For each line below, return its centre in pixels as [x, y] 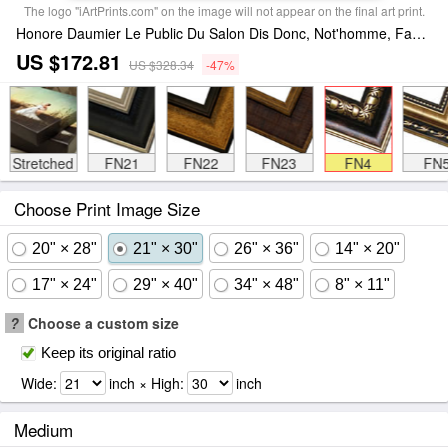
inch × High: [146, 383]
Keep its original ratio [108, 352]
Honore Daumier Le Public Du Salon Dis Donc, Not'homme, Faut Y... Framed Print [419, 33]
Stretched [43, 163]
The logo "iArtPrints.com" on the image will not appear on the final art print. [224, 10]
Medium [43, 429]
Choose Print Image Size [107, 208]
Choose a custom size [101, 323]
